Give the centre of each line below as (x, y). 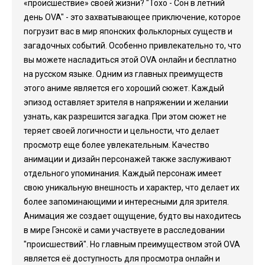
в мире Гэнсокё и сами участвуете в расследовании (124, 230)
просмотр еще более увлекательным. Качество (117, 145)
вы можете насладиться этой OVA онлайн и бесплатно (130, 60)
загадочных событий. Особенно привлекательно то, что (132, 46)
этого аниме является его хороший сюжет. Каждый (124, 88)
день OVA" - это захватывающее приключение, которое (132, 17)
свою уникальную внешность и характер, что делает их (132, 188)
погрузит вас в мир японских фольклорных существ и (128, 31)
